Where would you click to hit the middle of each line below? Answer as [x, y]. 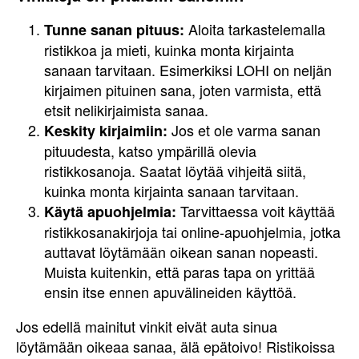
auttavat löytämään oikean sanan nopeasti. [181, 252]
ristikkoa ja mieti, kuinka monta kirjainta [169, 50]
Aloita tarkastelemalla [255, 29]
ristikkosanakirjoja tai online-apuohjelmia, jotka [192, 232]
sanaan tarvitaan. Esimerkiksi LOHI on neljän [188, 70]
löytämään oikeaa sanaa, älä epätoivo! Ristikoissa [175, 346]
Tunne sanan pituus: [114, 30]
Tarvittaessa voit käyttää [256, 211]
